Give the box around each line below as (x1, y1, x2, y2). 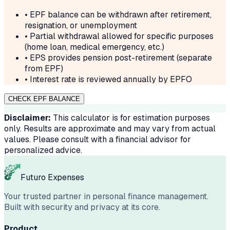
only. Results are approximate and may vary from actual (4, 123, 216, 134)
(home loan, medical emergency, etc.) (25, 42, 164, 52)
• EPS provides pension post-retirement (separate (25, 52, 212, 63)
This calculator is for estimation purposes (51, 112, 210, 123)
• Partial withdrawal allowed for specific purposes (25, 31, 214, 42)
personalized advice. (4, 145, 82, 156)
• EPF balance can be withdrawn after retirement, (25, 9, 212, 20)
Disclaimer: (4, 112, 51, 123)
